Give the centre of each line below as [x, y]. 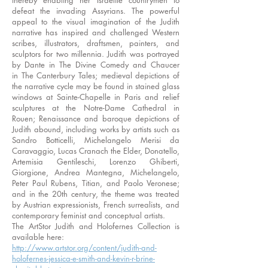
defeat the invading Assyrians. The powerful [96, 11]
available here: [38, 237]
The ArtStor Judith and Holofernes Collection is [96, 226]
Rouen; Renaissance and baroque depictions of [96, 118]
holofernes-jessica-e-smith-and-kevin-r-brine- [83, 258]
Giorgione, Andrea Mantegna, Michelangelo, [96, 172]
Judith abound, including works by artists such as [96, 129]
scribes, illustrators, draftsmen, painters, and [96, 43]
